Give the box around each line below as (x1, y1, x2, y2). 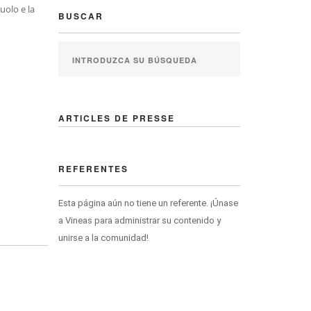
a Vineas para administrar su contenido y (58, 215, 221, 226)
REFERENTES (58, 162, 128, 175)
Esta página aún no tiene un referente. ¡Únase (58, 198, 238, 208)
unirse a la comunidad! (58, 233, 149, 243)
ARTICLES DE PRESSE (58, 112, 175, 124)
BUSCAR (58, 10, 103, 22)
